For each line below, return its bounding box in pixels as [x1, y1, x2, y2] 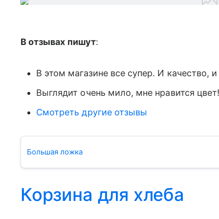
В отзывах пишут [21, 37, 96, 47]
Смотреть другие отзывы [36, 107, 148, 117]
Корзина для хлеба [21, 184, 184, 205]
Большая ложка [27, 147, 83, 156]
